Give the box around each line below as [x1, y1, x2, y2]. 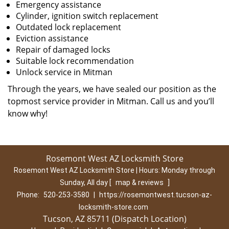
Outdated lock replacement [16, 21, 121, 33]
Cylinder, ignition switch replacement [16, 10, 158, 21]
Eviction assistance [16, 33, 88, 44]
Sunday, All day [59, 178, 109, 187]
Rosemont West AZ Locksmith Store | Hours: [14, 166, 162, 174]
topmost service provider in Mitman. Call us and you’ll [8, 96, 214, 107]
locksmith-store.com [78, 203, 148, 211]
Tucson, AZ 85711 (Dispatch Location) [42, 213, 187, 224]
